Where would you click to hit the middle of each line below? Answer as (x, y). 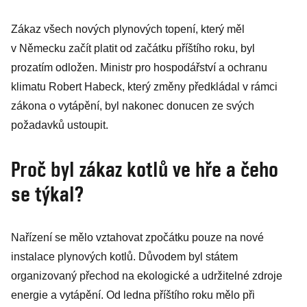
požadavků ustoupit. (60, 125)
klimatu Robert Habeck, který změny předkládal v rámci (144, 87)
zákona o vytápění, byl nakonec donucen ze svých (133, 106)
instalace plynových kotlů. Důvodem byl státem (124, 257)
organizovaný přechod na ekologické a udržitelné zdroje (147, 276)
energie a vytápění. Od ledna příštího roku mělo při (133, 295)
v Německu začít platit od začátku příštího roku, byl (133, 48)
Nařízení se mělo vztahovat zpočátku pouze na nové (137, 237)
